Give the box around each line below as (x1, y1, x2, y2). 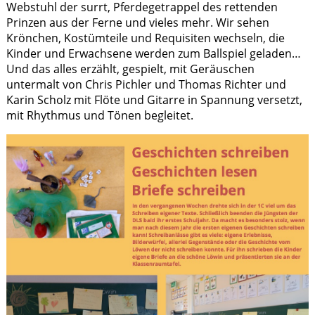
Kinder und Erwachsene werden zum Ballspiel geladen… (6, 45, 301, 61)
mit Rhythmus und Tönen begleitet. (6, 107, 193, 123)
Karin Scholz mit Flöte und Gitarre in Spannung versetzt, (6, 91, 302, 108)
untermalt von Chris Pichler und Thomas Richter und (6, 76, 286, 92)
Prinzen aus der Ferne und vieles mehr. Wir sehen (6, 14, 269, 30)
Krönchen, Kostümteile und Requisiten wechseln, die (6, 30, 285, 46)
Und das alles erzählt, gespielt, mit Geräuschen (6, 60, 255, 77)
